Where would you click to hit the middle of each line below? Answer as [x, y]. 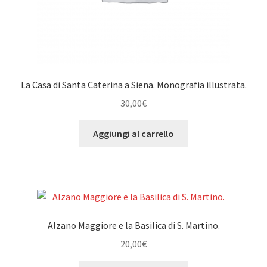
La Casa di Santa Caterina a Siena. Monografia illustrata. [133, 85]
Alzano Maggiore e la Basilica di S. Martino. [133, 225]
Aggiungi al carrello [133, 133]
